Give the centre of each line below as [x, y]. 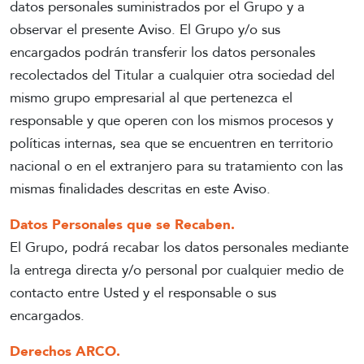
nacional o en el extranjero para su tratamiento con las [176, 167]
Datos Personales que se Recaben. [122, 225]
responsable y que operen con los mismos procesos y [171, 121]
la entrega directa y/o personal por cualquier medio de [177, 271]
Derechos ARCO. [65, 352]
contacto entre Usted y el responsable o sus [143, 293]
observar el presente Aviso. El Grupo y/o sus [145, 30]
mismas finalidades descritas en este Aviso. [140, 189]
